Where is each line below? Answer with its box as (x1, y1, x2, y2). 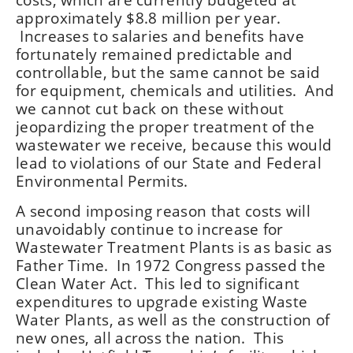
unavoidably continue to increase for (16, 219, 284, 239)
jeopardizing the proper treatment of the (16, 117, 314, 136)
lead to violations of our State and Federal (16, 153, 321, 173)
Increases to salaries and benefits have (16, 26, 304, 46)
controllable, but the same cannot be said (16, 62, 321, 82)
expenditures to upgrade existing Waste (16, 292, 308, 311)
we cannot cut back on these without (16, 98, 284, 118)
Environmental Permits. (16, 171, 188, 191)
